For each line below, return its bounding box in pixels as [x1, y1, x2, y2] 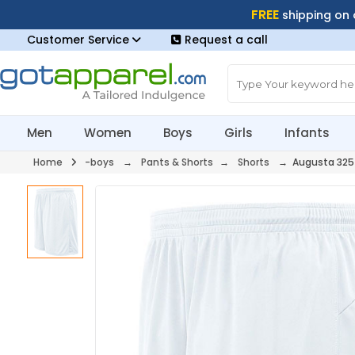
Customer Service [26, 32, 132, 48]
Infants [284, 124, 330, 141]
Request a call [184, 32, 268, 48]
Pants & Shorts [140, 155, 213, 169]
